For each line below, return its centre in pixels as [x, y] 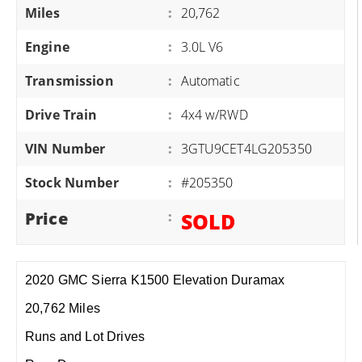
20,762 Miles [63, 308]
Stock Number [72, 183]
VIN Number [65, 149]
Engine [47, 47]
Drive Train [61, 115]
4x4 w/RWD [214, 115]
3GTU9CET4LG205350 [246, 149]
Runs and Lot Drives [85, 337]
